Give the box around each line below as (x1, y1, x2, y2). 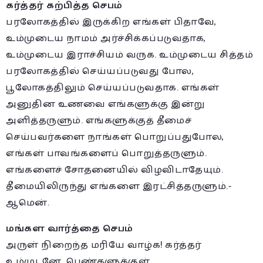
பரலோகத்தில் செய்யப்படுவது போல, (6, 63, 194, 79)
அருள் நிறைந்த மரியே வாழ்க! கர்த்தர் (6, 237, 202, 253)
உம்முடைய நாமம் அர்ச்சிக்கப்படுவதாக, (6, 30, 206, 46)
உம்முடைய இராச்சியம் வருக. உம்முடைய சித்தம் (6, 46, 253, 63)
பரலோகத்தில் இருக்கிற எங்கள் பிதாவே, (6, 14, 217, 30)
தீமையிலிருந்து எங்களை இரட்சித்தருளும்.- (6, 178, 231, 194)
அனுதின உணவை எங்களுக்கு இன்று (6, 96, 205, 112)
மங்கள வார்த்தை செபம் (6, 220, 133, 237)
